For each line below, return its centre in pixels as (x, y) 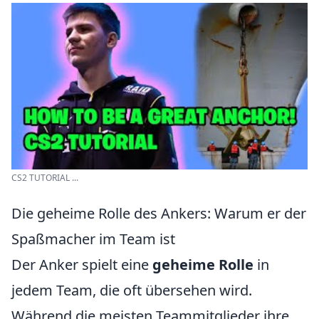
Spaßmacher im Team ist (93, 239)
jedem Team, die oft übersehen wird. (132, 290)
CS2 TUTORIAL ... (45, 178)
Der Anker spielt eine (82, 265)
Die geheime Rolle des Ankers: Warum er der (159, 213)
